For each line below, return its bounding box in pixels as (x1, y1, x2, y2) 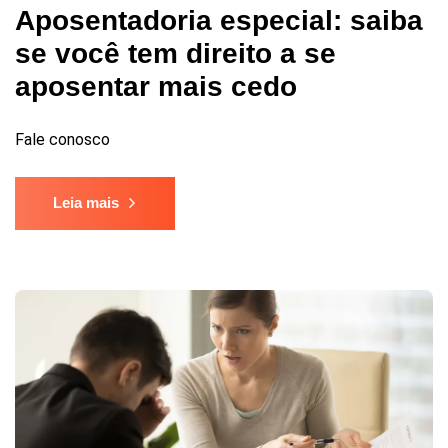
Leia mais (53, 193, 119, 211)
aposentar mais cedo (15, 70, 297, 102)
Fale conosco (15, 129, 110, 149)
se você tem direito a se (15, 37, 336, 69)
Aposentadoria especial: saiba (15, 4, 423, 36)
